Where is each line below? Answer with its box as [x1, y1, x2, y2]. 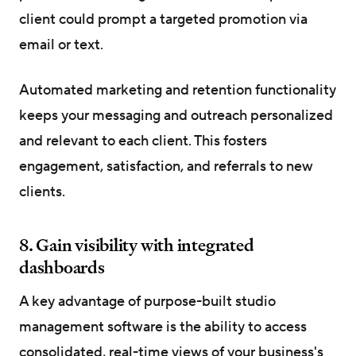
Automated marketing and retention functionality [19, 80, 336, 99]
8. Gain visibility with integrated [19, 230, 254, 258]
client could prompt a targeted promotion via [19, 10, 308, 29]
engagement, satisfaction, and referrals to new [19, 157, 313, 176]
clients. [19, 182, 65, 201]
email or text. [19, 35, 103, 54]
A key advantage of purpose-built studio [19, 292, 276, 311]
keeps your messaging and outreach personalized [19, 106, 333, 125]
